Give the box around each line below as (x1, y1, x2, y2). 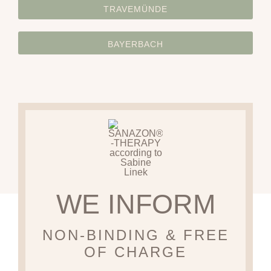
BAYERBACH (108, 39, 163, 50)
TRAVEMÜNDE (103, 4, 168, 15)
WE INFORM (56, 189, 215, 220)
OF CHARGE (84, 243, 187, 260)
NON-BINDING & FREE (42, 226, 229, 243)
